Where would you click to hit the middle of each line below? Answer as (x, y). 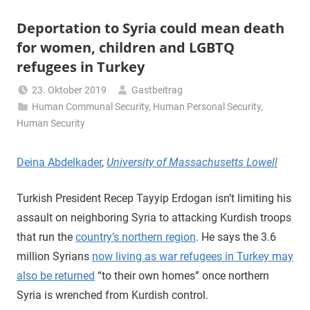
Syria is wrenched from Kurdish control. (112, 295)
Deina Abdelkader (59, 162)
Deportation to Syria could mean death (151, 28)
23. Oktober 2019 (70, 90)
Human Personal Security (207, 107)
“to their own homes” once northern (182, 276)
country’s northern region (136, 237)
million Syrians (54, 256)
